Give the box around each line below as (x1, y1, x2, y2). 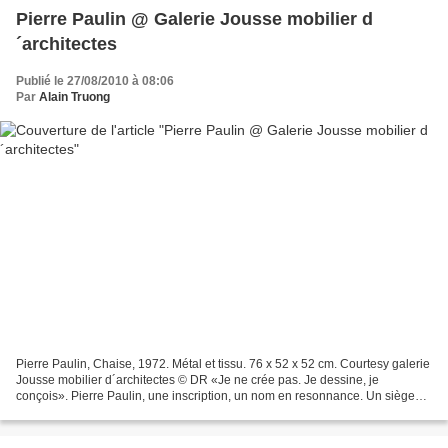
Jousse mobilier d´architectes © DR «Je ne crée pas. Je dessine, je (16, 373, 379, 388)
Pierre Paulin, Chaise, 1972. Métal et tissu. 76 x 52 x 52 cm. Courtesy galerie (16, 357, 430, 372)
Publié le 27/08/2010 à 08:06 (16, 73, 174, 88)
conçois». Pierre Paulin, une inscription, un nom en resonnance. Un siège (16, 389, 415, 404)
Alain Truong (39, 89, 110, 104)
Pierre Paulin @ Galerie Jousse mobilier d (16, 8, 373, 29)
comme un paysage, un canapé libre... (16, 405, 223, 420)
